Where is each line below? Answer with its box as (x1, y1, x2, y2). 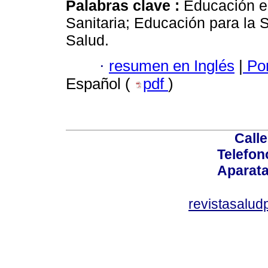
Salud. (66, 32, 109, 49)
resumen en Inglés (109, 57, 234, 74)
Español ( (66, 75, 135, 92)
